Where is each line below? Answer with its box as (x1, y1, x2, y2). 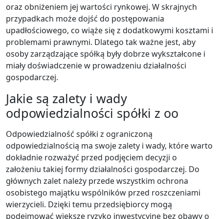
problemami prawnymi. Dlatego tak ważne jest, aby (6, 36, 196, 47)
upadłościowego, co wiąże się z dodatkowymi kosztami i (6, 24, 213, 36)
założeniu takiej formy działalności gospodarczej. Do (6, 163, 199, 175)
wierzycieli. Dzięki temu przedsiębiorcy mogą (6, 198, 172, 210)
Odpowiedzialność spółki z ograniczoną (6, 128, 153, 139)
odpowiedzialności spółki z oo (6, 104, 178, 121)
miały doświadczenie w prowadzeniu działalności (6, 60, 186, 71)
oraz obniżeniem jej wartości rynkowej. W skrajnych (6, 1, 197, 12)
